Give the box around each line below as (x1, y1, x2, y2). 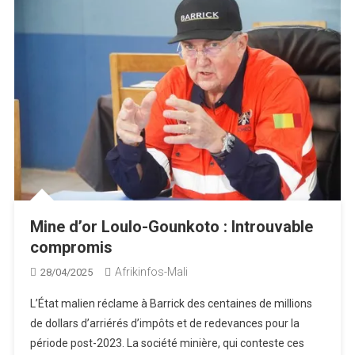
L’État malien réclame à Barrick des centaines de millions (29, 297, 312, 311)
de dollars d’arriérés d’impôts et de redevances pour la (29, 317, 300, 330)
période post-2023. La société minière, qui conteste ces (29, 337, 304, 350)
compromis (29, 238, 113, 258)
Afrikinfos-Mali (114, 265, 188, 279)
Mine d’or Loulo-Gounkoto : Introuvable (29, 217, 313, 237)
